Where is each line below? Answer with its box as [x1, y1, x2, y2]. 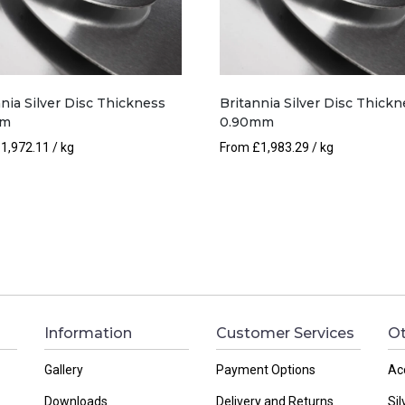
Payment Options [216, 363, 316, 378]
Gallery [44, 363, 83, 378]
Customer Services [216, 325, 354, 343]
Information [44, 325, 132, 343]
